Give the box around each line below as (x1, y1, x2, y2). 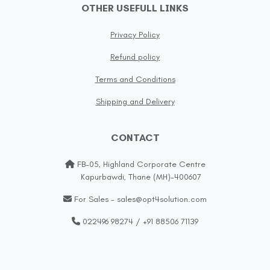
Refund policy (110, 51, 160, 62)
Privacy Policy (110, 29, 160, 40)
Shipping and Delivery (95, 96, 175, 107)
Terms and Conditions (95, 74, 175, 84)
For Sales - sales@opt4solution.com (72, 193, 207, 204)
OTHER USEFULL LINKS (81, 2, 189, 14)
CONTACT (110, 131, 160, 143)
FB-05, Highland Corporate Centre (74, 159, 206, 169)
